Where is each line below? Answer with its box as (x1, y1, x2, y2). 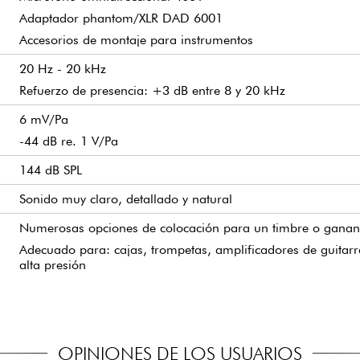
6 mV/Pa (19, 111, 68, 127)
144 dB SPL (19, 162, 82, 178)
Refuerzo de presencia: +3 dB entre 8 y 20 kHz (19, 82, 285, 98)
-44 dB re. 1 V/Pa (19, 133, 118, 149)
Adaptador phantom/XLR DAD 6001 (19, 10, 223, 26)
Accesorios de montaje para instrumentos (19, 31, 253, 47)
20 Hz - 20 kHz (19, 60, 106, 76)
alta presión (19, 256, 86, 272)
